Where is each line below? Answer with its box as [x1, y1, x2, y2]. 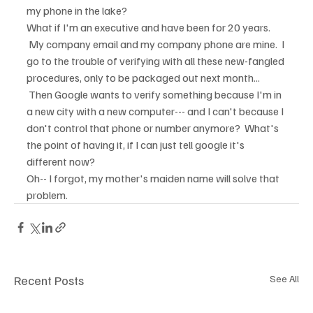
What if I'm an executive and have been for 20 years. [27, 20, 272, 34]
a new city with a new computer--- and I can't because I [27, 104, 286, 118]
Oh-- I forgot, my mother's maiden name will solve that [27, 171, 282, 185]
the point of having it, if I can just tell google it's [27, 138, 247, 152]
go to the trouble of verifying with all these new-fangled [27, 54, 286, 68]
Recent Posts [14, 272, 84, 288]
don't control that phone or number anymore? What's [27, 121, 281, 135]
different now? [27, 154, 99, 168]
